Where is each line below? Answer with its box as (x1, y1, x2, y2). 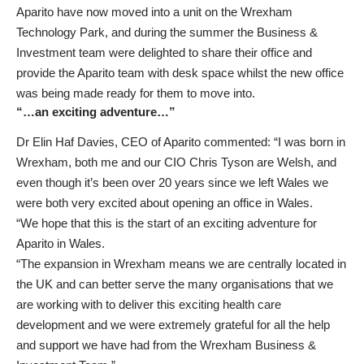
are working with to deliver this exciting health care (16, 297, 281, 311)
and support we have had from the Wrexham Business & (16, 337, 316, 352)
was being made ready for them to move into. (16, 86, 255, 101)
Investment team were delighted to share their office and (16, 45, 312, 60)
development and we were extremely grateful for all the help (16, 317, 330, 331)
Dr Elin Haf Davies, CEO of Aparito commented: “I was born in (16, 134, 345, 149)
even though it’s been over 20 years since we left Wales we (16, 175, 328, 189)
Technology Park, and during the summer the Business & (16, 25, 318, 40)
